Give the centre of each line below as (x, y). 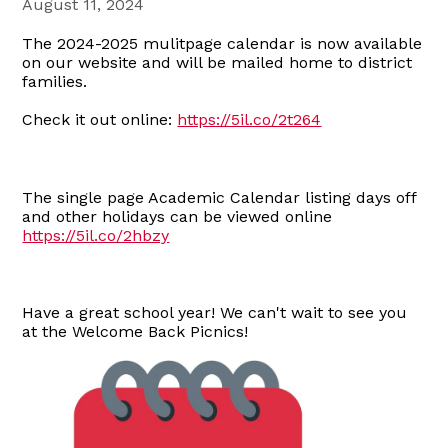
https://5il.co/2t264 (249, 119)
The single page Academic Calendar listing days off (219, 197)
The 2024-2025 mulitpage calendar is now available (222, 43)
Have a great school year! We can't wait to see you (215, 312)
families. (55, 81)
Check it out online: (100, 119)
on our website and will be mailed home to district (217, 62)
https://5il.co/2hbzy (96, 235)
